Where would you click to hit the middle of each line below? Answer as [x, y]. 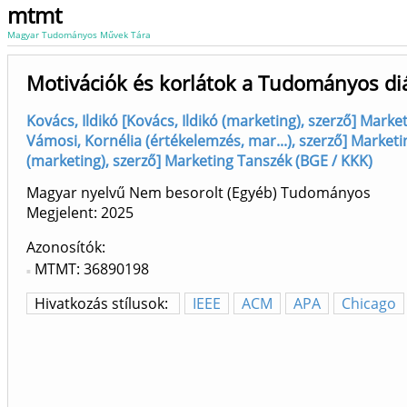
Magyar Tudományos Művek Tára [79, 35]
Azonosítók [64, 248]
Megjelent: [64, 213]
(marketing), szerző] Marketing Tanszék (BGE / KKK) [199, 161]
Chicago [369, 304]
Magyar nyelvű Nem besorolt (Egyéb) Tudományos [199, 193]
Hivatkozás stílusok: [103, 304]
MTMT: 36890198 [92, 269]
